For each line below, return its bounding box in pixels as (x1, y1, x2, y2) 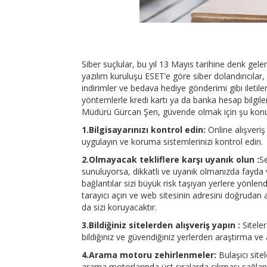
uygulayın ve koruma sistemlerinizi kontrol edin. (82, 135, 263, 147)
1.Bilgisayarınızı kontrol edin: (82, 123, 206, 135)
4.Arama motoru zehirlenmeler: (82, 249, 216, 260)
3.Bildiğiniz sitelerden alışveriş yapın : (82, 219, 240, 231)
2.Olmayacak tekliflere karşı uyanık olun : (82, 153, 259, 165)
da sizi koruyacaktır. (82, 201, 157, 213)
